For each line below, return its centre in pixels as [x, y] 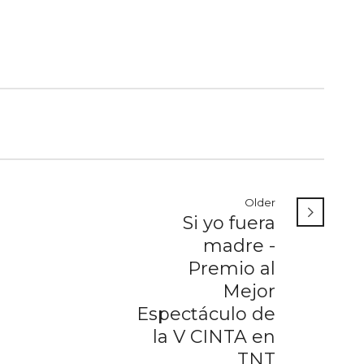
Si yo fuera [229, 223]
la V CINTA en [214, 337]
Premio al [232, 269]
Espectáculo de [206, 314]
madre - [239, 246]
